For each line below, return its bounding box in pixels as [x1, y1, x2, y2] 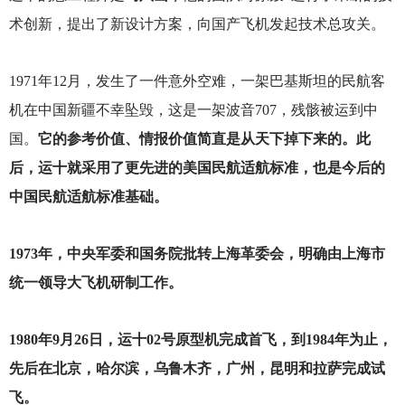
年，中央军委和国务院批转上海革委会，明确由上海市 [37, 245, 385, 261]
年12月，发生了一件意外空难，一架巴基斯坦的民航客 [37, 72, 385, 89]
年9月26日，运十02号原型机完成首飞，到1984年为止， [37, 332, 392, 348]
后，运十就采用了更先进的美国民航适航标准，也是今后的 [8, 159, 385, 175]
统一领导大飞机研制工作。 [8, 274, 183, 290]
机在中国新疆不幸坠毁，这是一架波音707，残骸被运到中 [8, 101, 378, 118]
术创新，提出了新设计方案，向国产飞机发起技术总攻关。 [8, 15, 385, 32]
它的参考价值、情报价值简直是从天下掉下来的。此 [37, 130, 371, 146]
